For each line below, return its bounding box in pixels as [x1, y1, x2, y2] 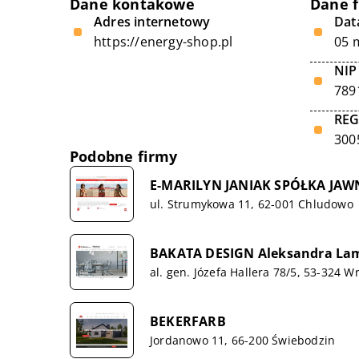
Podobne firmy [70, 147, 178, 166]
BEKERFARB [150, 312, 226, 330]
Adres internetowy [94, 13, 211, 30]
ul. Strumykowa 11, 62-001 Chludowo [150, 196, 353, 212]
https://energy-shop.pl [94, 33, 233, 50]
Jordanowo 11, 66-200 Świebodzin [150, 332, 336, 348]
